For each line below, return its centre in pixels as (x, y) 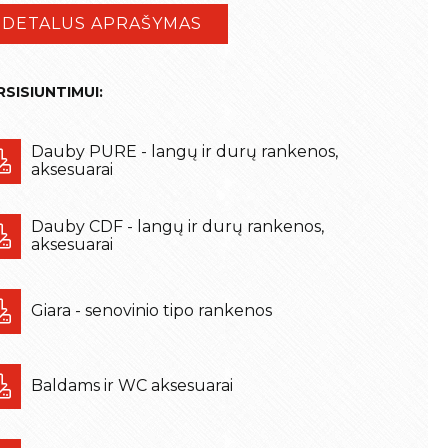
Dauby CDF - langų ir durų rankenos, (178, 227)
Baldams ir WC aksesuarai (132, 386)
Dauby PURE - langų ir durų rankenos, (185, 152)
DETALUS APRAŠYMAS (102, 23)
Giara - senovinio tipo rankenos (152, 311)
